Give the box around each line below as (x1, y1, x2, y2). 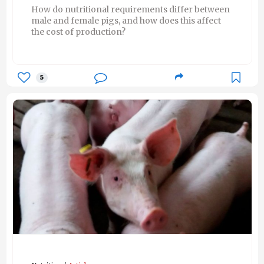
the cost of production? (31, 27, 126, 38)
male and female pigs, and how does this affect (31, 15, 221, 27)
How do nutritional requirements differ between (31, 4, 230, 15)
